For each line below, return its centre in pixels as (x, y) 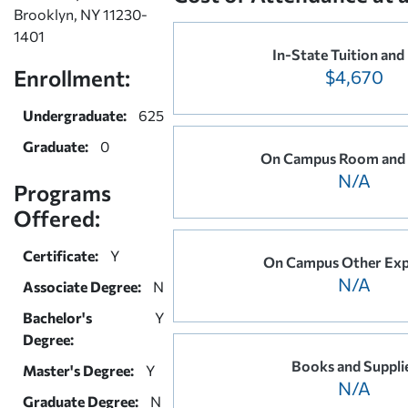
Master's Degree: (78, 370)
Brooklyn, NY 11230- (81, 14)
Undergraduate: (75, 115)
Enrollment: (72, 77)
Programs (62, 192)
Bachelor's (57, 317)
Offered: (57, 218)
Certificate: (61, 255)
